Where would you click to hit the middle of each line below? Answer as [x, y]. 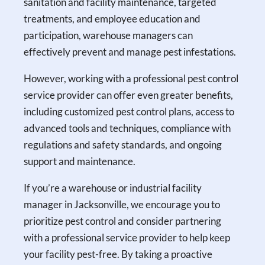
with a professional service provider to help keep [127, 237]
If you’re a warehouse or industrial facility [113, 188]
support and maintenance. [80, 161]
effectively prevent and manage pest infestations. [130, 51]
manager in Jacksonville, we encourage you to [122, 204]
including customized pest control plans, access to [129, 111]
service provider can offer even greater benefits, [129, 95]
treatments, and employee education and [112, 18]
